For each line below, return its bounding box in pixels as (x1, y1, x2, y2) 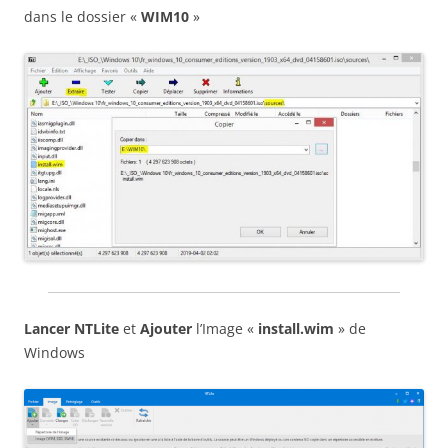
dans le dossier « (24, 7, 141, 27)
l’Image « (192, 318, 258, 338)
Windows (24, 342, 85, 362)
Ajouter (140, 318, 192, 338)
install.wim (258, 318, 334, 338)
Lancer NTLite (24, 318, 119, 338)
